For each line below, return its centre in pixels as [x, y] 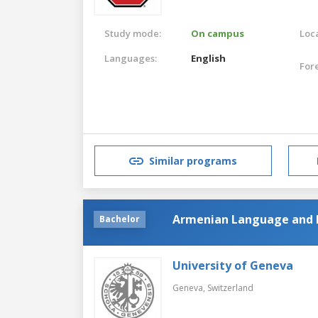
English [209, 58]
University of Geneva [233, 265]
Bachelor [120, 219]
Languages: [131, 58]
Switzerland [230, 287]
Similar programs [193, 161]
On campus [218, 33]
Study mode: [133, 33]
